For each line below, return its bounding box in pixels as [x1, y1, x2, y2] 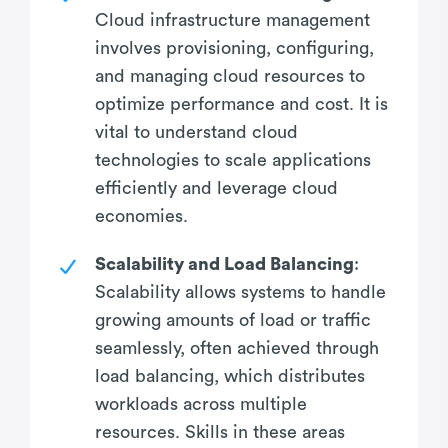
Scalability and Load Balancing [95, 254, 354, 273]
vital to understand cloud [95, 122, 298, 141]
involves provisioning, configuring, [95, 38, 374, 57]
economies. [95, 206, 188, 225]
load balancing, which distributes [95, 366, 365, 385]
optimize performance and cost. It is [95, 94, 388, 113]
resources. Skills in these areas [95, 422, 345, 441]
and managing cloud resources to [95, 66, 365, 85]
